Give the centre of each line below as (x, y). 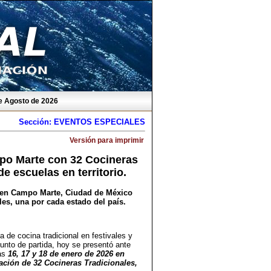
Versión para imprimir (107, 140)
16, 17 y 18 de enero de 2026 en (66, 254)
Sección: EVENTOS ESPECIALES (82, 122)
